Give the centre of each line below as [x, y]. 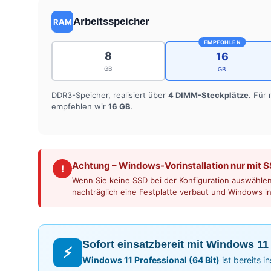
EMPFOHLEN [222, 42]
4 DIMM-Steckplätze [208, 95]
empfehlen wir [80, 106]
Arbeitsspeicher [111, 21]
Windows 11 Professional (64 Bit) [151, 260]
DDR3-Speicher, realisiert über [110, 95]
